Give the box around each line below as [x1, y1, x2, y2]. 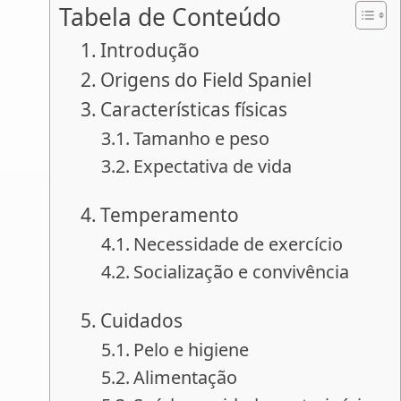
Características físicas [100, 96, 288, 122]
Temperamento [100, 201, 240, 227]
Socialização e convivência [133, 259, 350, 284]
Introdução [100, 37, 200, 63]
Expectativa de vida [133, 153, 293, 178]
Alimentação [133, 364, 238, 389]
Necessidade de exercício [133, 231, 344, 256]
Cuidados [100, 307, 183, 333]
